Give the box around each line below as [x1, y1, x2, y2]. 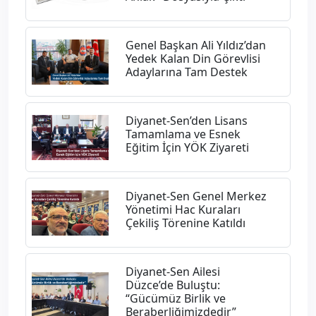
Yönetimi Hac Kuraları [125, 202, 241, 217]
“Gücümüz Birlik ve [125, 291, 226, 306]
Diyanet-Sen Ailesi [125, 264, 220, 279]
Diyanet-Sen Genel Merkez [125, 188, 267, 204]
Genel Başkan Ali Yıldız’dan [125, 37, 266, 53]
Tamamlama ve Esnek [125, 126, 241, 142]
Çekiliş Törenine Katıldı [125, 215, 245, 231]
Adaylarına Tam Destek [125, 64, 248, 80]
